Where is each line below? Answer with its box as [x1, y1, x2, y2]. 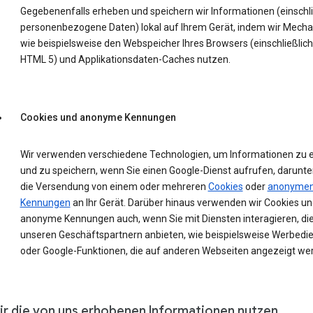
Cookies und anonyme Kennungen [20, 112, 176, 124]
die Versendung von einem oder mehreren [20, 181, 208, 193]
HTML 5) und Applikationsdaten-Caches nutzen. [20, 54, 231, 66]
